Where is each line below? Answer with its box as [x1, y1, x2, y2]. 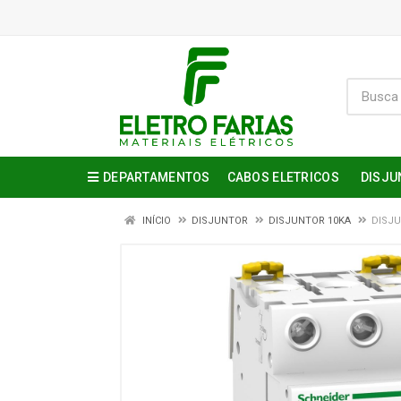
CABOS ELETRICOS [226, 170, 339, 184]
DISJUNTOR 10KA [269, 215, 351, 226]
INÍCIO [140, 215, 171, 226]
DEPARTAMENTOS [103, 170, 210, 184]
